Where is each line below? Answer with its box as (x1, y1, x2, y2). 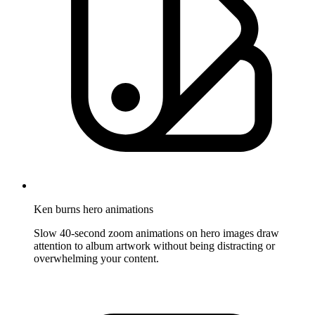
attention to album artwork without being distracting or (34, 239, 275, 252)
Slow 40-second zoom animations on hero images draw (34, 226, 279, 239)
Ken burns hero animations (34, 202, 153, 215)
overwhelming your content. (34, 252, 159, 264)
